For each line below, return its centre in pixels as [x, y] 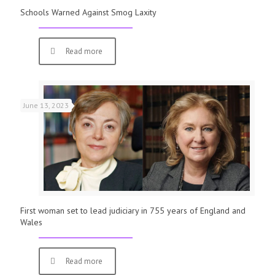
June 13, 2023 [46, 105]
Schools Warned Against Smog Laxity [88, 12]
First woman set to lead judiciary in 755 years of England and [133, 210]
